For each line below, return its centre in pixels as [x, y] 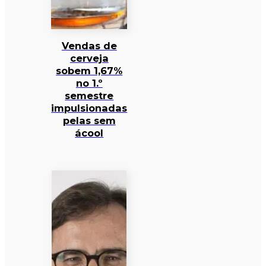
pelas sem [89, 121]
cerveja [89, 58]
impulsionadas [89, 108]
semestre [89, 96]
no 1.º [89, 83]
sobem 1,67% [89, 71]
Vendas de [89, 46]
